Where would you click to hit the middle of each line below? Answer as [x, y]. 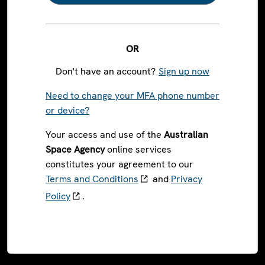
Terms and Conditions [92, 179]
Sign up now [184, 71]
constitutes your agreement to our [119, 164]
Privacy [187, 179]
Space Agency [75, 149]
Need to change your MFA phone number [132, 96]
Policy [58, 196]
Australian [186, 135]
